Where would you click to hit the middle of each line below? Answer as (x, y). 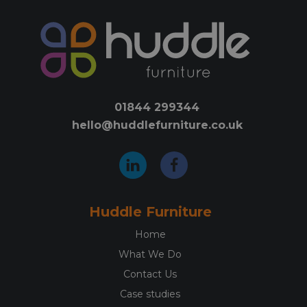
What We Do (150, 255)
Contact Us (150, 274)
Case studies (150, 294)
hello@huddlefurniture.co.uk (157, 125)
